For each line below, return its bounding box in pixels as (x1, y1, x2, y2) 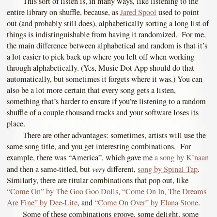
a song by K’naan (155, 152, 209, 163)
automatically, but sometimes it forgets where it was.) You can (7, 73, 202, 84)
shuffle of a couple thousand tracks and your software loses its (7, 107, 199, 118)
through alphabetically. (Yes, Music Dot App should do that (7, 62, 194, 73)
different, (105, 163, 138, 174)
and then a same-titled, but (7, 163, 92, 174)
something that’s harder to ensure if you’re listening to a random (7, 95, 206, 107)
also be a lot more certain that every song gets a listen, (7, 84, 176, 95)
